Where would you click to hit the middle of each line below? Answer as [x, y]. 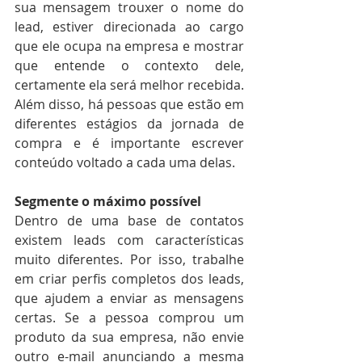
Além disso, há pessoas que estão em [129, 105]
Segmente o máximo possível [109, 202]
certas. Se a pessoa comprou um [129, 318]
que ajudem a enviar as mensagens [129, 299]
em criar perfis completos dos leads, [129, 279]
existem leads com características [129, 240]
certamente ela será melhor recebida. [129, 85]
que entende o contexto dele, [129, 66]
